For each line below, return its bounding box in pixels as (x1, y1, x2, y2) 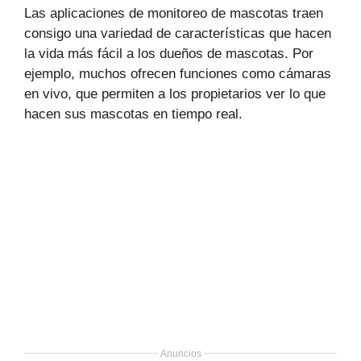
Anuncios (160, 347, 201, 359)
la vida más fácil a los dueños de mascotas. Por (24, 46, 313, 61)
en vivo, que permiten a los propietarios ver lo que (24, 86, 326, 102)
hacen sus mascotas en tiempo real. (24, 106, 243, 122)
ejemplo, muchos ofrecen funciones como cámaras (24, 66, 331, 81)
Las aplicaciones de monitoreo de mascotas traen (24, 6, 323, 21)
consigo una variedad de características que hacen (24, 26, 331, 41)
